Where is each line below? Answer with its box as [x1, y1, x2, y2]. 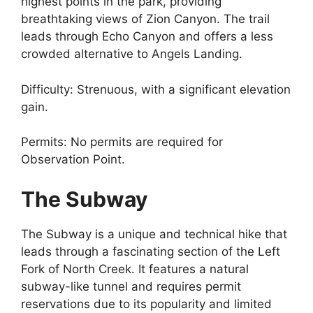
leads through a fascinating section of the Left [21, 244, 280, 259]
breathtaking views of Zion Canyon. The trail [21, 12, 270, 26]
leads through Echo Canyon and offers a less [21, 29, 273, 43]
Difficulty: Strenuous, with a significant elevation [21, 82, 291, 96]
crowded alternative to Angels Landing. [21, 47, 242, 61]
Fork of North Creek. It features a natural [21, 261, 249, 276]
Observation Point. [21, 152, 125, 166]
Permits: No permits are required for [21, 135, 223, 149]
